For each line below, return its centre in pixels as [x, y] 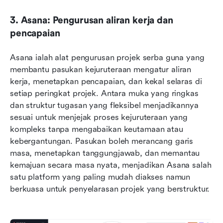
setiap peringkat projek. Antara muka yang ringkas [104, 94]
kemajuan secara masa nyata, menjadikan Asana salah [111, 165]
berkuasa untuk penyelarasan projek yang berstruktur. [110, 189]
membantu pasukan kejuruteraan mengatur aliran [101, 70]
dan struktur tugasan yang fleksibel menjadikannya [104, 106]
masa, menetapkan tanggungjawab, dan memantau [105, 153]
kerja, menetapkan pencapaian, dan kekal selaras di [106, 82]
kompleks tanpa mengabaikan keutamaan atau [97, 129]
